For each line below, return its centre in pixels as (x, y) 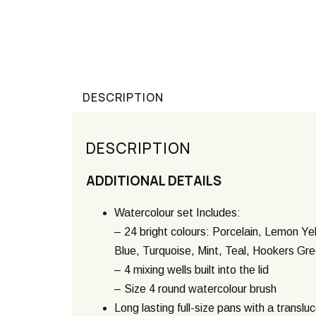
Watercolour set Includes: (177, 213)
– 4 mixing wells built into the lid (192, 270)
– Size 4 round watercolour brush (195, 289)
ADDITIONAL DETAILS (154, 180)
